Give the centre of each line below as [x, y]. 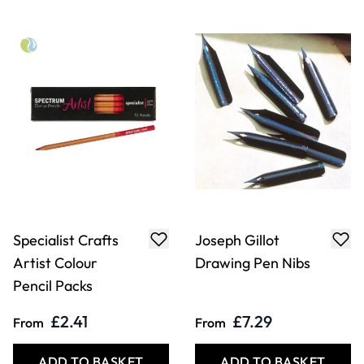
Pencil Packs [53, 286]
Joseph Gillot [237, 240]
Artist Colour [55, 263]
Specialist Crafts [66, 240]
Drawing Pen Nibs [253, 263]
